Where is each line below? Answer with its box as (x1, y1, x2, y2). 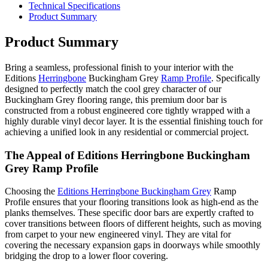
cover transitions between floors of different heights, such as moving (5, 218, 261, 229)
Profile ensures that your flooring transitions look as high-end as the (5, 197, 258, 208)
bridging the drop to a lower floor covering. (5, 251, 168, 261)
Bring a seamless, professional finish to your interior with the (5, 62, 233, 72)
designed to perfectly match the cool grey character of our (5, 83, 221, 94)
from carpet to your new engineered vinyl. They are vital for (5, 229, 231, 240)
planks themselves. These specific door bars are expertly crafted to (5, 208, 254, 218)
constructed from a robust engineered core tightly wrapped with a (5, 105, 250, 115)
